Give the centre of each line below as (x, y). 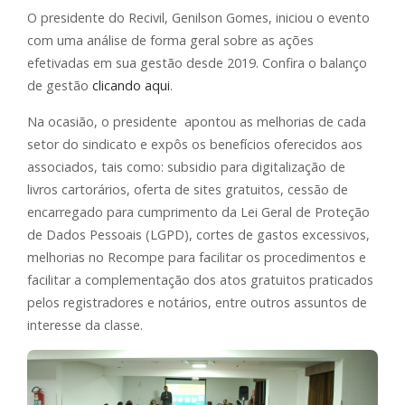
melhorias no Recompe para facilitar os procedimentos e (197, 257)
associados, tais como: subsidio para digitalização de (186, 166)
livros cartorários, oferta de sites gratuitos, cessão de (188, 189)
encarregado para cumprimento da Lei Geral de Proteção (198, 212)
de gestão (60, 85)
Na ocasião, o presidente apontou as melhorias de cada (197, 121)
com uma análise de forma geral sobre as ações (170, 40)
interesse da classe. (85, 325)
